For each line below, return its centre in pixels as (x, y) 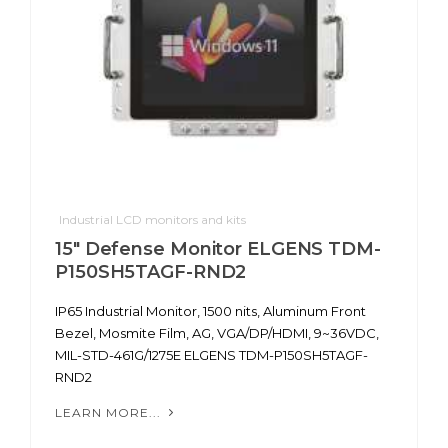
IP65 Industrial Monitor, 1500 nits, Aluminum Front (210, 311)
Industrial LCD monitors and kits (152, 220)
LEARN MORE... (110, 413)
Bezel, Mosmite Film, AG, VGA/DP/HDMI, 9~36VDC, (217, 333)
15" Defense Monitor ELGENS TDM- (218, 249)
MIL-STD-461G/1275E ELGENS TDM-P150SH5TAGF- (211, 355)
